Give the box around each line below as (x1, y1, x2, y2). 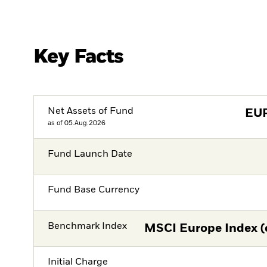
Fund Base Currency (48, 185, 140, 195)
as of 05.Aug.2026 (48, 119, 106, 126)
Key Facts (33, 46, 124, 67)
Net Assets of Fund (48, 106, 134, 116)
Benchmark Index (48, 221, 128, 231)
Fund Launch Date (48, 150, 133, 160)
